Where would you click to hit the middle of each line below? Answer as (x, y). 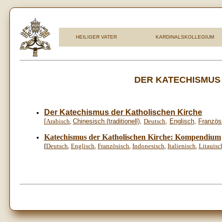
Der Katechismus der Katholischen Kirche (123, 112)
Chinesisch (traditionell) (106, 121)
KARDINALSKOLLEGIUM (185, 37)
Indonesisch (148, 146)
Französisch (113, 146)
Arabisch (58, 121)
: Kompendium (196, 137)
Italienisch (182, 146)
